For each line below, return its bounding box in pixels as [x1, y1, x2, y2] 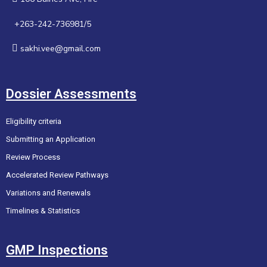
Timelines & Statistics [6, 206, 80, 216]
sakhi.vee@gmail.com [20, 43, 101, 55]
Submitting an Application [6, 135, 95, 144]
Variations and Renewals [6, 188, 91, 198]
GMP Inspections [6, 243, 108, 258]
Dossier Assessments [6, 86, 136, 102]
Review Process [6, 153, 60, 162]
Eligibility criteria [6, 117, 61, 126]
